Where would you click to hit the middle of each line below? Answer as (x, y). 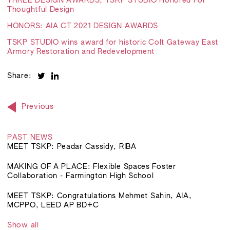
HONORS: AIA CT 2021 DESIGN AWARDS (83, 26)
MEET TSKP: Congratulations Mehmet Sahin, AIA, (100, 196)
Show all (23, 225)
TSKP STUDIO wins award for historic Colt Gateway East (113, 43)
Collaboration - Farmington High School (81, 176)
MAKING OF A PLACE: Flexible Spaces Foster (92, 167)
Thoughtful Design (41, 10)
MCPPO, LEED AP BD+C (53, 205)
